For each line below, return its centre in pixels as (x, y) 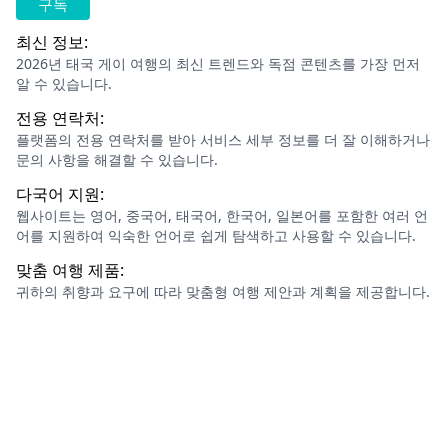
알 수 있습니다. (64, 83)
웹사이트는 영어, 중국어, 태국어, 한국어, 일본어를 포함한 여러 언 (222, 215)
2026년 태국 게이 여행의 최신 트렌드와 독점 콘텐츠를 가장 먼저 (218, 63)
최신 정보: (52, 42)
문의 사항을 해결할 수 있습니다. (117, 159)
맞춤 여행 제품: (70, 270)
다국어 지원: (60, 194)
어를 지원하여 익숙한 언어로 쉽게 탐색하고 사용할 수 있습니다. (216, 235)
